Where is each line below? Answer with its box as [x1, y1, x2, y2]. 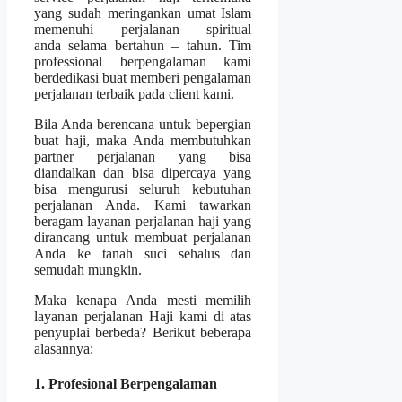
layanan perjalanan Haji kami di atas [34, 308, 252, 324]
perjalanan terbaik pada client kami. [34, 85, 234, 101]
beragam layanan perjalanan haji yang [34, 213, 252, 229]
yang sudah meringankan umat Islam [34, 4, 252, 21]
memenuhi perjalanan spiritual [34, 21, 252, 37]
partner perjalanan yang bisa [34, 148, 252, 164]
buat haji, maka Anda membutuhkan [34, 132, 252, 148]
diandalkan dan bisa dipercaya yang [34, 164, 252, 180]
